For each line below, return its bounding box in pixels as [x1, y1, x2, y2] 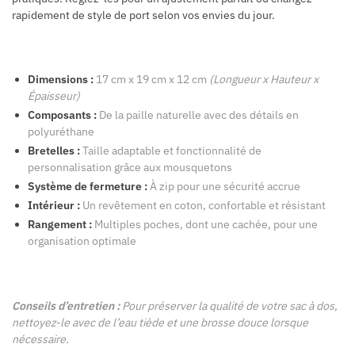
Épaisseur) [28, 89, 80, 104]
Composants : [28, 108, 97, 123]
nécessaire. [12, 332, 69, 347]
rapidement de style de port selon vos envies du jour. [12, 7, 275, 22]
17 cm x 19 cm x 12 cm [94, 72, 209, 87]
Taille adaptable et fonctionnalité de [80, 143, 261, 158]
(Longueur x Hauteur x [209, 72, 319, 87]
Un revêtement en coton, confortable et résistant [80, 198, 326, 213]
